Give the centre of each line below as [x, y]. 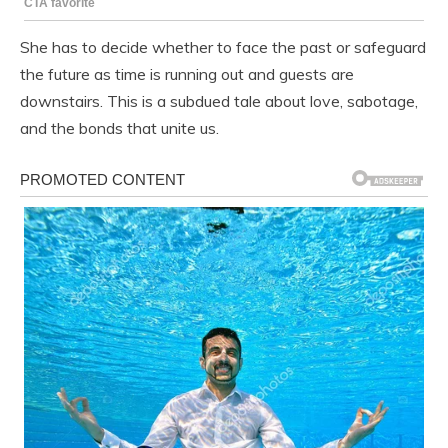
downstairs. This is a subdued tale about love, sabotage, [219, 100]
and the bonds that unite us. [119, 127]
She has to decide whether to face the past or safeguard [223, 46]
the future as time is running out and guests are [187, 73]
